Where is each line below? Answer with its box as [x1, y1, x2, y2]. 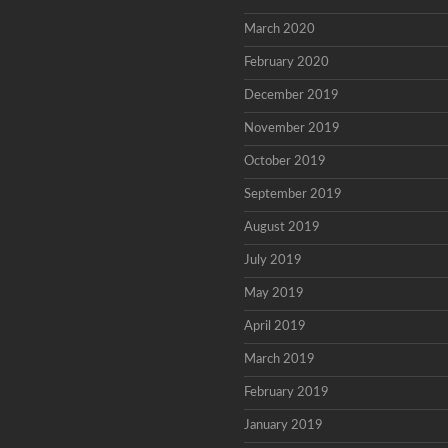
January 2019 [244, 419, 323, 432]
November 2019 [244, 122, 340, 135]
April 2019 [244, 320, 306, 333]
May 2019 [244, 287, 304, 300]
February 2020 [244, 56, 329, 69]
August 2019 [244, 221, 320, 234]
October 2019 [244, 155, 326, 168]
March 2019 [244, 353, 315, 366]
